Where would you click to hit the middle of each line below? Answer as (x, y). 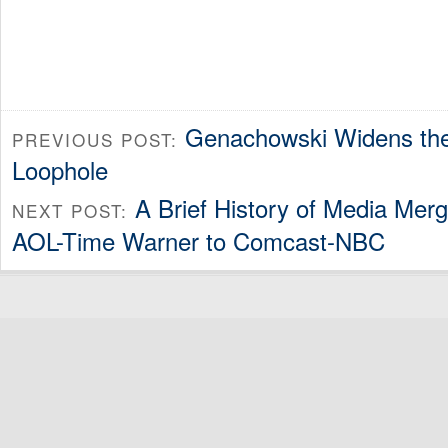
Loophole (60, 169)
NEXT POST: (73, 211)
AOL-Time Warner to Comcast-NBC (198, 241)
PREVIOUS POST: (98, 139)
